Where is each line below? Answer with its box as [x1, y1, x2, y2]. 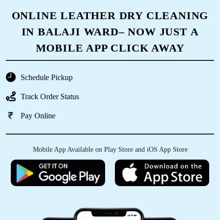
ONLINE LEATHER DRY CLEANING [11, 9, 209, 22]
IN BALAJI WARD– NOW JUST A [21, 25, 199, 38]
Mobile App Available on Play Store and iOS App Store [32, 145, 188, 153]
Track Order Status [21, 92, 79, 101]
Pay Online [21, 111, 55, 120]
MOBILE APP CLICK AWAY [35, 41, 185, 54]
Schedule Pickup [21, 73, 73, 82]
